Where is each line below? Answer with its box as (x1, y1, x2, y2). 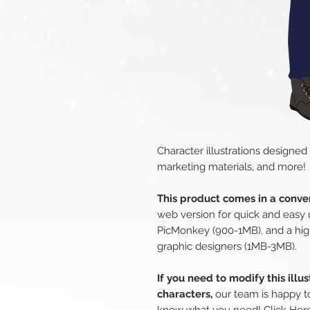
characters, (157, 288, 212, 301)
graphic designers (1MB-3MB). (157, 240, 297, 253)
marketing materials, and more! (157, 161, 306, 174)
